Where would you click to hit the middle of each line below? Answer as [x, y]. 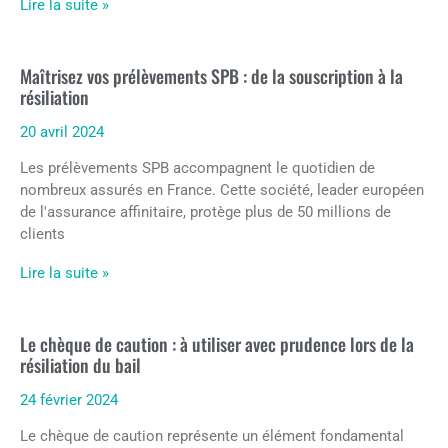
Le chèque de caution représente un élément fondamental [212, 435]
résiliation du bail [80, 364]
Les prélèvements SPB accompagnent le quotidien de [197, 167]
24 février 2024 [69, 399]
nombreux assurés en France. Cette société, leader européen [222, 189]
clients [42, 233]
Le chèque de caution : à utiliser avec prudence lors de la [217, 343]
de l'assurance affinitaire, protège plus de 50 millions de [205, 211]
